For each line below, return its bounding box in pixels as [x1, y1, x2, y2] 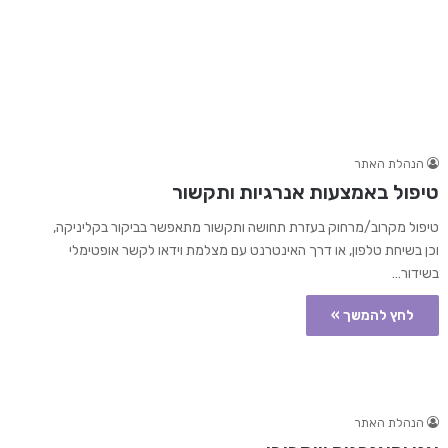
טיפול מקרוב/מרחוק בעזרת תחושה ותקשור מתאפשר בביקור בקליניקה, [52, 219, 439, 237]
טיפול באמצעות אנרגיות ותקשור [171, 180, 439, 205]
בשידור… [391, 265, 439, 283]
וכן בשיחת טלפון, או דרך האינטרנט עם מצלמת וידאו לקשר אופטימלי [68, 242, 439, 260]
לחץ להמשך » [330, 307, 414, 325]
